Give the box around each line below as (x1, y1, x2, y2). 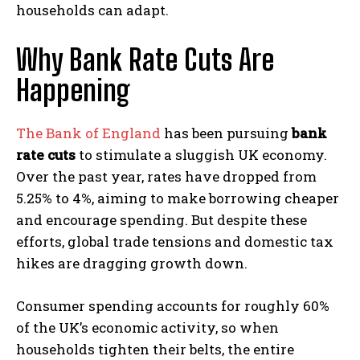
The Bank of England (16, 123, 161, 142)
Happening (16, 72, 130, 108)
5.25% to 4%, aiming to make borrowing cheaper (16, 188, 339, 207)
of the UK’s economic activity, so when (16, 317, 279, 337)
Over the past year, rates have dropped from (16, 166, 317, 186)
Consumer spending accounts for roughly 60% (16, 296, 329, 315)
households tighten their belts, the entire (16, 339, 294, 358)
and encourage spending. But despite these (16, 210, 307, 229)
